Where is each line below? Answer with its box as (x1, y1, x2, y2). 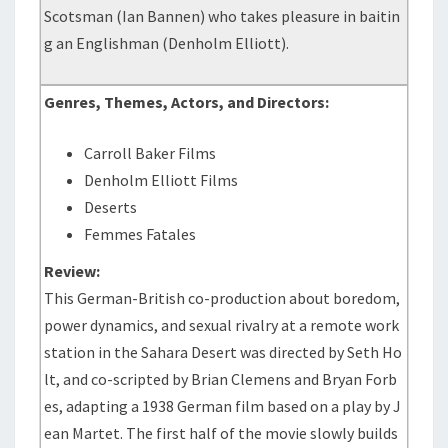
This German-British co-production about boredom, (44, 288, 401, 308)
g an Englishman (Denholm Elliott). (44, 33, 290, 53)
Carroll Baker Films (84, 143, 217, 163)
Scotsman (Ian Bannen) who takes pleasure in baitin (44, 6, 401, 26)
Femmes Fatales (84, 224, 197, 244)
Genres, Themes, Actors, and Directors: (44, 92, 330, 112)
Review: (44, 261, 101, 281)
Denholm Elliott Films (84, 170, 239, 190)
